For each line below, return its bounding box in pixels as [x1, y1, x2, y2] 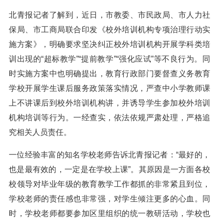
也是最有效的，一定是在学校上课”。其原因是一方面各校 [9, 165, 210, 174]
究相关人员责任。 [9, 128, 71, 136]
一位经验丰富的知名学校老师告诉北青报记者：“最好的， [9, 151, 210, 159]
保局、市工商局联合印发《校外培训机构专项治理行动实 [9, 25, 210, 34]
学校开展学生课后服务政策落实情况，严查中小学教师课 [9, 84, 210, 92]
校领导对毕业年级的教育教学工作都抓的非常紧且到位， [9, 180, 210, 188]
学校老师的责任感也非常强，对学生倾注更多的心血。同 [9, 195, 210, 203]
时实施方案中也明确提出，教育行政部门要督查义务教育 [9, 69, 210, 78]
